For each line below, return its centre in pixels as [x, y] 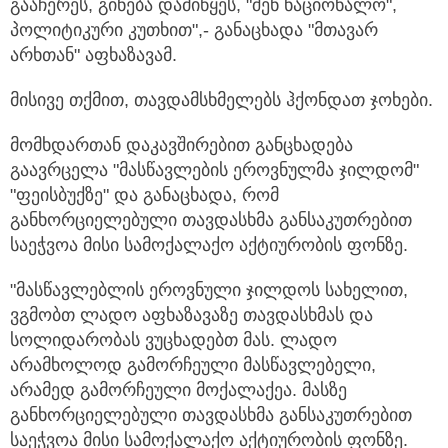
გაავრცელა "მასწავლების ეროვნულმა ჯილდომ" [214, 170]
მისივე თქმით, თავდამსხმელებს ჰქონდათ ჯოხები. [221, 100]
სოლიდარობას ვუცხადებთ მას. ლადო [173, 340]
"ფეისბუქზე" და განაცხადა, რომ [144, 195]
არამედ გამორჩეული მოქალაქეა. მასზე [178, 390]
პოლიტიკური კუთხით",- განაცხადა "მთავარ [194, 30]
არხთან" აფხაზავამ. [93, 55]
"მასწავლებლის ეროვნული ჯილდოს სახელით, [209, 290]
